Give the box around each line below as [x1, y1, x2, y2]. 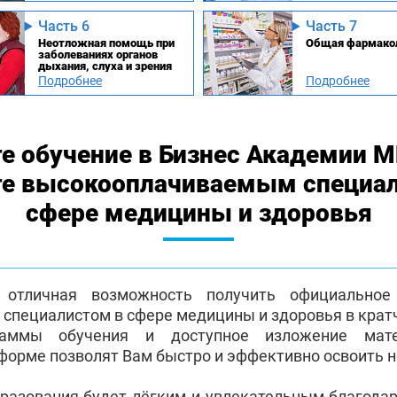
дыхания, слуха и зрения [38, 58, 172, 73]
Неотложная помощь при [38, 35, 175, 50]
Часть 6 [38, 17, 90, 35]
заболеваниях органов [38, 47, 158, 61]
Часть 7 [306, 17, 357, 35]
